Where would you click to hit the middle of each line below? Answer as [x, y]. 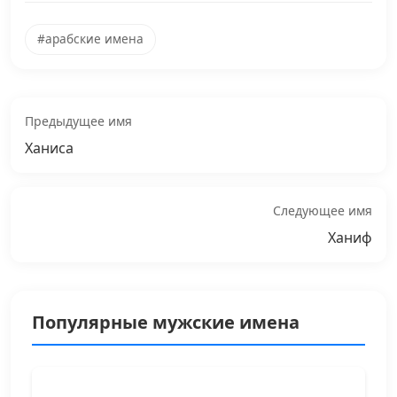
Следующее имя [323, 210]
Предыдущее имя [78, 121]
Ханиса [49, 148]
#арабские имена [90, 39]
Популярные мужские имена [166, 322]
